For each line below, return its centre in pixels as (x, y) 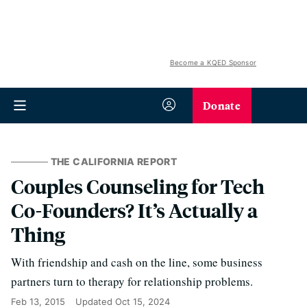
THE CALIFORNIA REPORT (114, 161)
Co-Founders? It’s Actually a (134, 210)
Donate (222, 105)
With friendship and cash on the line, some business (137, 262)
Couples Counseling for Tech (138, 186)
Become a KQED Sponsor (213, 62)
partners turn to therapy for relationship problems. (132, 281)
